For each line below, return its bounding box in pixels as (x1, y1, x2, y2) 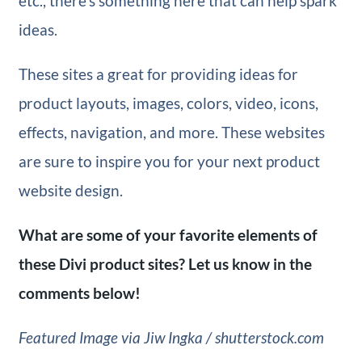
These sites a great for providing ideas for (18, 64, 298, 83)
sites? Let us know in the (147, 254, 312, 273)
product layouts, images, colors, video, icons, (18, 93, 318, 112)
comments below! (18, 283, 141, 302)
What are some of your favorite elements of (18, 225, 318, 244)
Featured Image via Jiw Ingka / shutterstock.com (18, 327, 324, 347)
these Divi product (18, 254, 145, 273)
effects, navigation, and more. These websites (18, 122, 325, 141)
